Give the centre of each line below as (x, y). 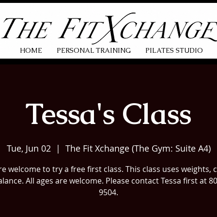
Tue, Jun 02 (29, 148)
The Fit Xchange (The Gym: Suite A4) (138, 148)
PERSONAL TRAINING (94, 50)
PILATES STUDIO (174, 50)
